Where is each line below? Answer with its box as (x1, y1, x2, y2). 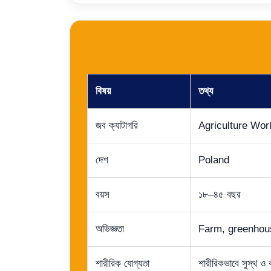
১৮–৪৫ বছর (198, 188, 241, 200)
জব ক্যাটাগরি (96, 119, 138, 131)
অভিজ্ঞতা (96, 223, 124, 235)
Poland (198, 154, 229, 166)
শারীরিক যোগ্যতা (96, 257, 149, 269)
